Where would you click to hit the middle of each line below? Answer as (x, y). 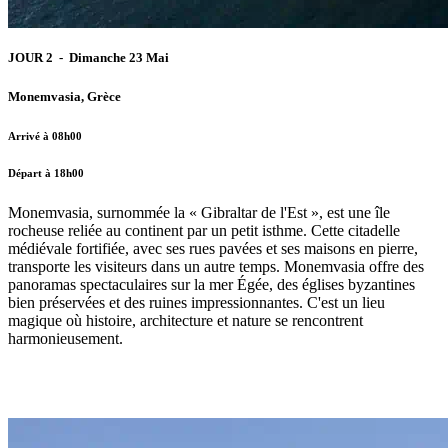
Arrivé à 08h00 (45, 135)
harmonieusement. (65, 338)
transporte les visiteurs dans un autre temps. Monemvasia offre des (216, 266)
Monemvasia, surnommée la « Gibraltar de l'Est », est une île (199, 212)
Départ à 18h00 (46, 172)
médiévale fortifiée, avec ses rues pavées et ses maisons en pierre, (213, 248)
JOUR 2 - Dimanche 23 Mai (90, 58)
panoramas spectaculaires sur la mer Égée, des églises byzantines (211, 284)
